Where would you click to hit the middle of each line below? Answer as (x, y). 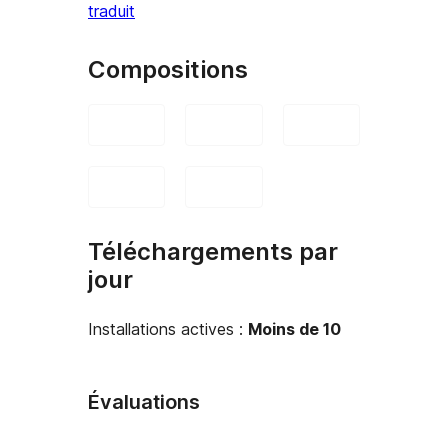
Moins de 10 (294, 328)
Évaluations (144, 401)
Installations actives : (168, 328)
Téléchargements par (213, 252)
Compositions (168, 70)
